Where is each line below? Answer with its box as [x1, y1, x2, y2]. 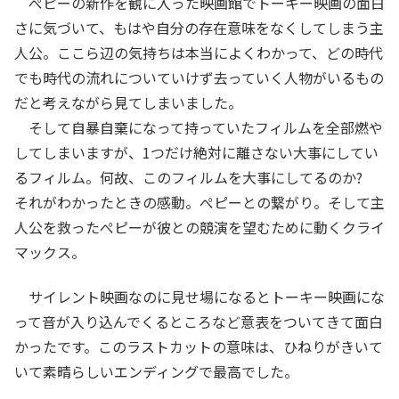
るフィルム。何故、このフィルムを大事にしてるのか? [14, 166, 377, 188]
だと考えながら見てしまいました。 [14, 91, 242, 113]
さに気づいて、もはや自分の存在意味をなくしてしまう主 [14, 16, 384, 38]
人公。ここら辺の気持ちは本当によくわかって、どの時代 [14, 41, 383, 63]
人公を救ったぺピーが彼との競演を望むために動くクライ [14, 216, 385, 238]
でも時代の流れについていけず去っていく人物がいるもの [14, 66, 384, 88]
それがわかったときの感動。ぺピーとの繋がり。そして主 [14, 191, 385, 213]
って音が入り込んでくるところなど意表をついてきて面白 [14, 311, 383, 333]
